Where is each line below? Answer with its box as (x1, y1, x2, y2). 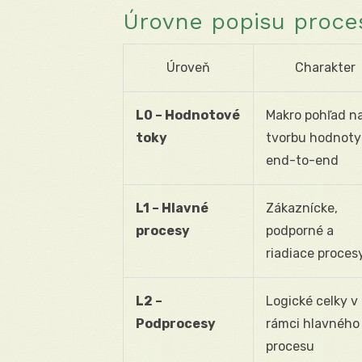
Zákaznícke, (266, 200, 338, 216)
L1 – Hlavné (136, 200, 208, 216)
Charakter (295, 59, 356, 75)
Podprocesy (136, 315, 216, 331)
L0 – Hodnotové (136, 107, 240, 123)
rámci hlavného (266, 315, 360, 331)
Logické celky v (266, 293, 358, 309)
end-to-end (266, 152, 339, 168)
